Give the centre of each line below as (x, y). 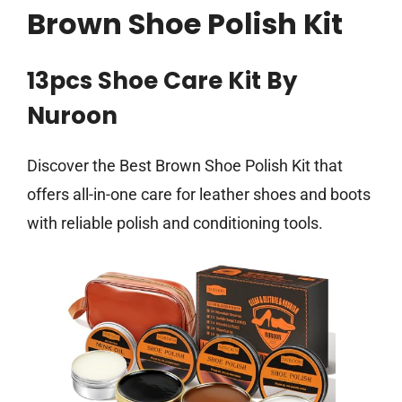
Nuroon (72, 116)
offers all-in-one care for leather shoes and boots (199, 195)
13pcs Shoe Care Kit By (162, 81)
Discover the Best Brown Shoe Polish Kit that (185, 166)
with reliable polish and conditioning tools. (175, 223)
